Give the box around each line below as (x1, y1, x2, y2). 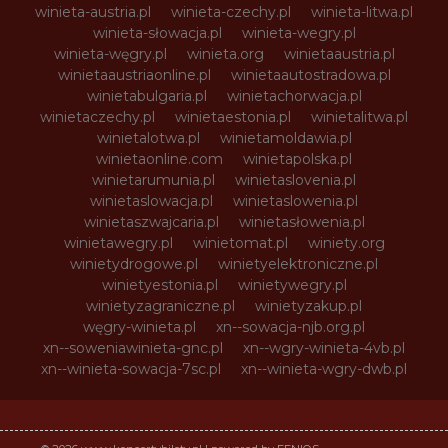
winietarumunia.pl (92, 170, 215, 189)
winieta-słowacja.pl (92, 23, 222, 42)
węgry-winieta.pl (83, 317, 196, 336)
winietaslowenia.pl (233, 191, 358, 210)
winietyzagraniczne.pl (86, 296, 235, 315)
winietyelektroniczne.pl (218, 254, 378, 273)
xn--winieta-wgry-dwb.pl (241, 359, 407, 378)
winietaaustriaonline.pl (57, 65, 211, 84)
